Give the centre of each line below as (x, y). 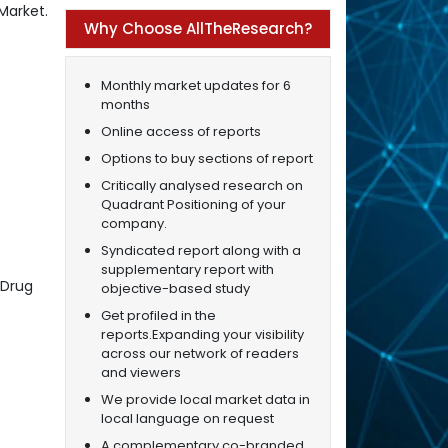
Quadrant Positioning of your (193, 204)
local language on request (187, 418)
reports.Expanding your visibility (202, 334)
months (125, 104)
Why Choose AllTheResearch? (197, 28)
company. (133, 223)
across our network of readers (199, 353)
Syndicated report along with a (200, 250)
